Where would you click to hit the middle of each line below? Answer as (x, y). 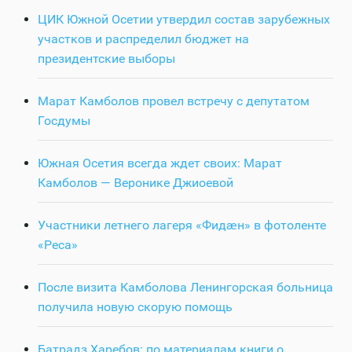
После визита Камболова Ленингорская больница (185, 288)
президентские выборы (106, 59)
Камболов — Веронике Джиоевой (136, 183)
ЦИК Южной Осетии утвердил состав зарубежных (184, 20)
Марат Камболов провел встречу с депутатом (174, 101)
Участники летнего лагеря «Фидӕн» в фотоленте (182, 225)
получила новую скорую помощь (135, 307)
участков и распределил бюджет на (143, 39)
